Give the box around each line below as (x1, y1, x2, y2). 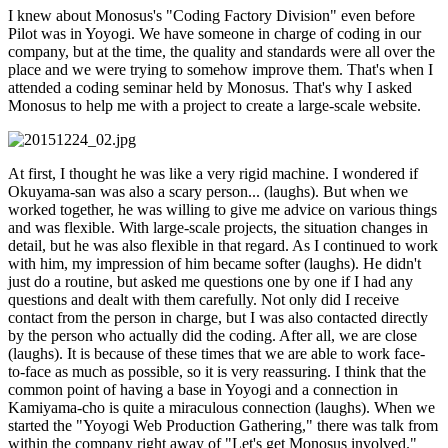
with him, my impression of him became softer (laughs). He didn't (8, 254, 421, 272)
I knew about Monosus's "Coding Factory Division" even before (8, 6, 415, 24)
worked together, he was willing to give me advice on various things (8, 200, 437, 218)
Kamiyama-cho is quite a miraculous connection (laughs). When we (8, 398, 435, 416)
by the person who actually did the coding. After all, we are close (8, 326, 417, 344)
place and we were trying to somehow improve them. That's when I (8, 60, 433, 78)
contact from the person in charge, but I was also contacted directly (8, 308, 428, 326)
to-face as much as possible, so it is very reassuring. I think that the (8, 362, 426, 380)
